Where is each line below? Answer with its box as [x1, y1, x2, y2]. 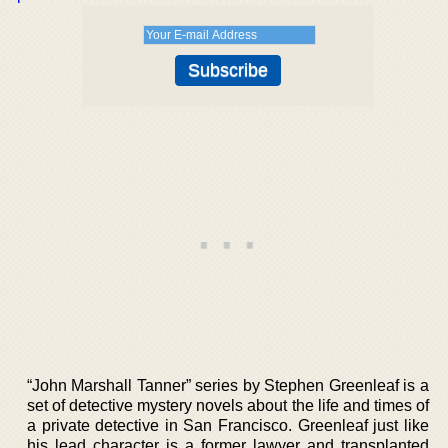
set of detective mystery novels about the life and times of [27, 397, 429, 414]
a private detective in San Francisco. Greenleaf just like [27, 417, 429, 434]
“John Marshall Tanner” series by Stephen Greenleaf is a [27, 377, 429, 394]
